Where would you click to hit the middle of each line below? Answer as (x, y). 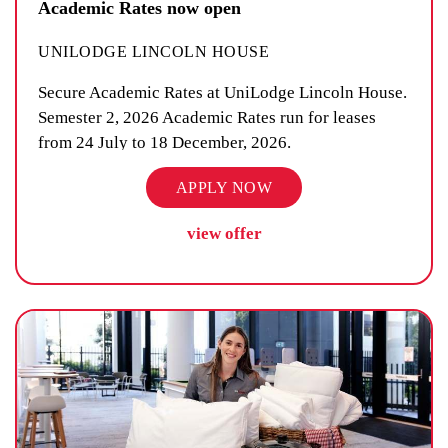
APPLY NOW (224, 187)
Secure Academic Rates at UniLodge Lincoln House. (222, 92)
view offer (224, 233)
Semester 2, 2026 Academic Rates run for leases (207, 117)
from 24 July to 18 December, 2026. (164, 142)
